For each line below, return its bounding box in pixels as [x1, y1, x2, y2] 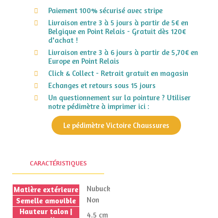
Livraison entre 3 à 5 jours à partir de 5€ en [48, 18, 188, 28]
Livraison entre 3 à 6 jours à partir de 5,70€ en [48, 48, 198, 57]
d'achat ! [48, 36, 78, 45]
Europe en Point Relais [48, 56, 119, 66]
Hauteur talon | [19, 207, 73, 217]
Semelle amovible [16, 196, 76, 206]
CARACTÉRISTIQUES [30, 159, 87, 167]
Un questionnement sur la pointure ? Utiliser [48, 93, 191, 103]
